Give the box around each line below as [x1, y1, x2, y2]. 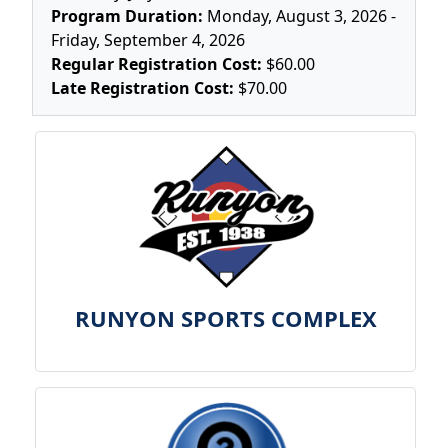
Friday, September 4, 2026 [51, 29, 245, 52]
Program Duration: [51, 5, 203, 28]
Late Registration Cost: [51, 77, 234, 100]
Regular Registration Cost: [51, 53, 262, 76]
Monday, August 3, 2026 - [207, 5, 396, 28]
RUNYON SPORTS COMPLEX [74, 303, 377, 334]
